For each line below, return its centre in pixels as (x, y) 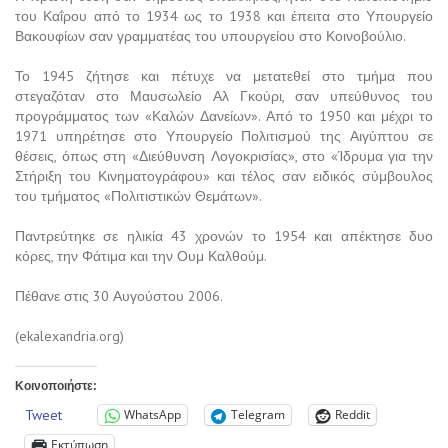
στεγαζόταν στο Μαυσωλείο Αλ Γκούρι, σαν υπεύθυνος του (224, 95)
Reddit (352, 415)
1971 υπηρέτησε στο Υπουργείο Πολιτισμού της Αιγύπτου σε (224, 135)
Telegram (258, 415)
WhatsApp (152, 415)
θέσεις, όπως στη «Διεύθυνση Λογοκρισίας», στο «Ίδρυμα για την (224, 155)
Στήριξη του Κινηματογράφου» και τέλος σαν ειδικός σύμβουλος (224, 175)
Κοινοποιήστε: (56, 385)
